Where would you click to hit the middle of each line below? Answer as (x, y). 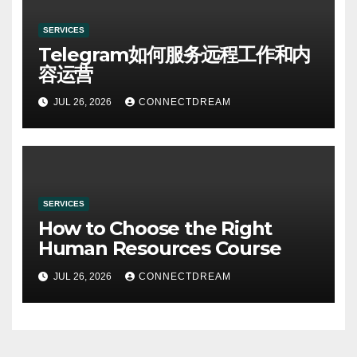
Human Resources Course (159, 249)
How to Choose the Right (155, 229)
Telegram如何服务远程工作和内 (174, 55)
